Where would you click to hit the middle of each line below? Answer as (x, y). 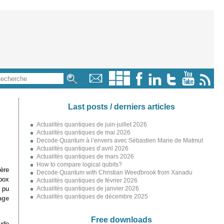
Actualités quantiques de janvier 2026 (87, 188)
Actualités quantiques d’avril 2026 (82, 148)
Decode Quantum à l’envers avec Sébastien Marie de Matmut (119, 140)
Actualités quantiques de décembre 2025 (92, 196)
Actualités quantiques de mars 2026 (85, 156)
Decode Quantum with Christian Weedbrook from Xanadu (114, 172)
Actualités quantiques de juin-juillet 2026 (91, 124)
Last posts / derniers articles (121, 106)
